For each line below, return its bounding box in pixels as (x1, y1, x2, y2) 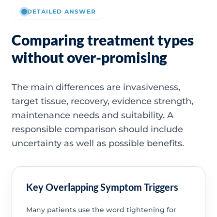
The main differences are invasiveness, (12, 81, 180, 93)
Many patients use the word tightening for (26, 205, 176, 215)
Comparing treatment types (12, 31, 194, 48)
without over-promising (12, 48, 167, 66)
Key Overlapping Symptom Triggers (26, 181, 178, 193)
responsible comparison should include (12, 124, 183, 135)
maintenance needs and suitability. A (12, 109, 173, 121)
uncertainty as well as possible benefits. (12, 138, 184, 149)
